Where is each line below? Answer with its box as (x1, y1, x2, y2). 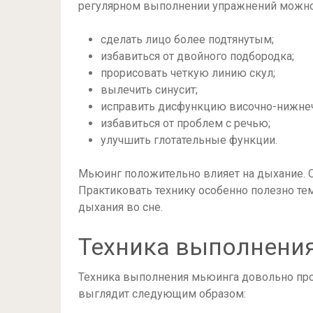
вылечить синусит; (101, 83, 198, 96)
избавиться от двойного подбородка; (101, 50, 294, 63)
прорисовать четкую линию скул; (101, 66, 275, 80)
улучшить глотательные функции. (101, 133, 277, 147)
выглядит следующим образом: (78, 287, 246, 300)
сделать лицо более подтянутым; (101, 33, 274, 46)
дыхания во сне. (78, 201, 163, 214)
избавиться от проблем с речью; (101, 117, 270, 130)
